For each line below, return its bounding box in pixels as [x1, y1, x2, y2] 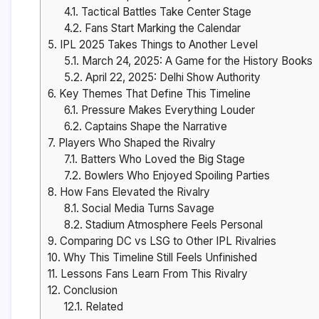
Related [82, 300, 123, 314]
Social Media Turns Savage [78, 202, 214, 216]
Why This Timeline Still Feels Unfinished [61, 251, 257, 265]
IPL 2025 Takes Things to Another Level [57, 38, 258, 52]
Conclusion [61, 283, 117, 298]
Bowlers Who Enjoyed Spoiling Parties [80, 169, 270, 183]
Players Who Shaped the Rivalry [56, 136, 216, 150]
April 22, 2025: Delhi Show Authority [82, 70, 261, 85]
